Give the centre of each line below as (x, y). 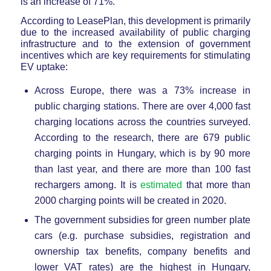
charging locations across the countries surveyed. (142, 122)
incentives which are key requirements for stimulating (135, 56)
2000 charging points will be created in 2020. (130, 200)
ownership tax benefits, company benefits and (142, 251)
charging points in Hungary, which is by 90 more (142, 153)
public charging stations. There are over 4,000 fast (142, 106)
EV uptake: (44, 67)
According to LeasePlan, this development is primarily (135, 21)
